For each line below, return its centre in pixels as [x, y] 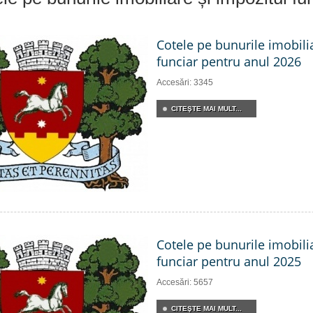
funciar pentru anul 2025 [229, 261]
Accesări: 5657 [185, 282]
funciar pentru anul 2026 [229, 61]
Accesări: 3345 [185, 82]
